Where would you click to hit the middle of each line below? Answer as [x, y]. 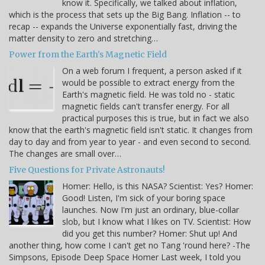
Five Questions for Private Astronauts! [87, 169]
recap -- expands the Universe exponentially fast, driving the [123, 26]
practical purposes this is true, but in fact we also [156, 118]
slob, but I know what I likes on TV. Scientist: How [156, 221]
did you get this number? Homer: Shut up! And [150, 233]
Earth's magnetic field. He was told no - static [148, 94]
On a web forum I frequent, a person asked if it [152, 70]
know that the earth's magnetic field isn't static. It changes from [131, 130]
